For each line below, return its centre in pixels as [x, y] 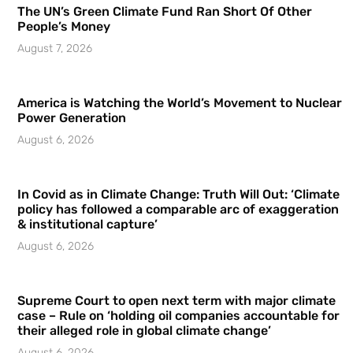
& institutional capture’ [87, 225]
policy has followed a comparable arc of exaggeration [178, 210]
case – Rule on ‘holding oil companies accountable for [178, 316]
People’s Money [64, 27]
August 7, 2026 [55, 49]
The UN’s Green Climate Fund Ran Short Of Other [165, 12]
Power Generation [72, 118]
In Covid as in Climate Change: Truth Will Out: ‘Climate [178, 195]
